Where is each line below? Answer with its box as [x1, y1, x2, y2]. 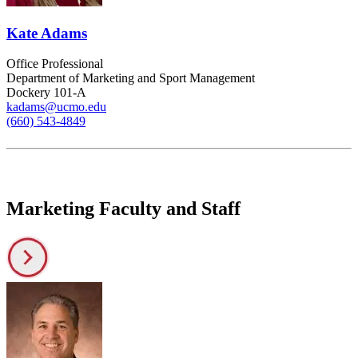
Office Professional [6, 57, 103, 71]
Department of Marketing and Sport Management [6, 71, 255, 86]
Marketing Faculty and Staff [6, 197, 241, 219]
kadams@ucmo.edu [6, 100, 106, 114]
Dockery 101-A [6, 86, 86, 100]
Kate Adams [6, 24, 87, 42]
